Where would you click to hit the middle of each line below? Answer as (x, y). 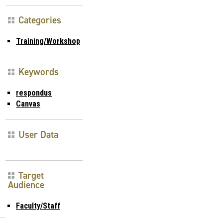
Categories (40, 20)
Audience (26, 185)
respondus (34, 93)
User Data (38, 134)
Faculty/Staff (38, 206)
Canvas (28, 104)
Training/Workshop (48, 41)
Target (31, 175)
